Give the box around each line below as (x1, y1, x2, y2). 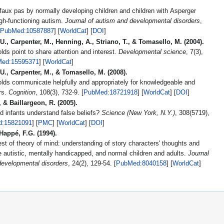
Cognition (8, 88, 35, 96)
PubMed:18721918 (83, 88, 137, 96)
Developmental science (118, 48, 186, 55)
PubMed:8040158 (115, 160, 166, 167)
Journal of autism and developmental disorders (64, 17, 200, 25)
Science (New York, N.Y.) (101, 109, 175, 117)
